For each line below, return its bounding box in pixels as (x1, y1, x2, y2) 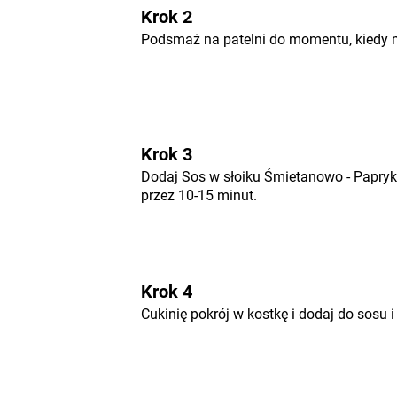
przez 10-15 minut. (140, 187, 257, 204)
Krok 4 (140, 281, 192, 302)
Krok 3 (140, 144, 192, 165)
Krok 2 (140, 6, 192, 27)
